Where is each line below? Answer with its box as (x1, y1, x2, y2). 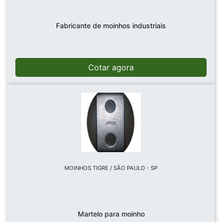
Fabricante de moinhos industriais (56, 21, 166, 30)
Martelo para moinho (77, 210, 145, 219)
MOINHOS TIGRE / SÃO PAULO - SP (64, 165, 158, 172)
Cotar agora (88, 62, 134, 73)
